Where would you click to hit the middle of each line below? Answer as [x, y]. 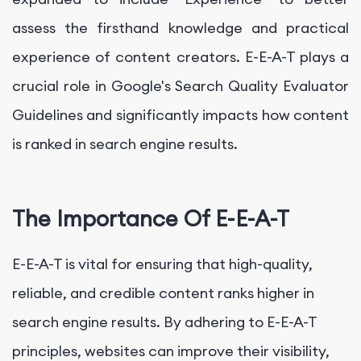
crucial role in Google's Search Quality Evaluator [180, 85]
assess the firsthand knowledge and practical [180, 27]
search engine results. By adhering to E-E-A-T [164, 322]
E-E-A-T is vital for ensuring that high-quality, [162, 263]
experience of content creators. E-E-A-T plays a [180, 56]
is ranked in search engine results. [125, 143]
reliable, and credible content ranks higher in [163, 293]
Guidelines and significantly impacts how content [180, 114]
